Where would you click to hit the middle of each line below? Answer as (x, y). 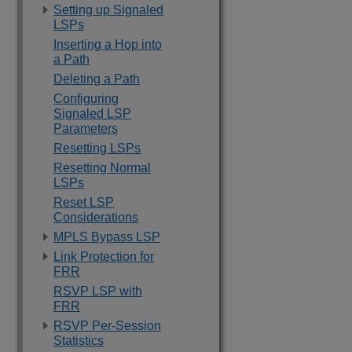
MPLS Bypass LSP (107, 237)
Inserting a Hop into (108, 44)
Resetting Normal (102, 168)
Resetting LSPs (97, 148)
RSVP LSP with (98, 291)
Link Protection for (104, 257)
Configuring (86, 99)
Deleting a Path (97, 79)
